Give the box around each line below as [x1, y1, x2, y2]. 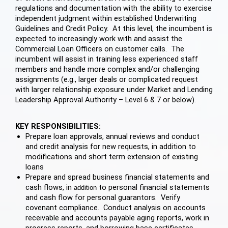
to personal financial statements [97, 182, 210, 192]
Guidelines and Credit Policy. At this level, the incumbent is [15, 24, 212, 34]
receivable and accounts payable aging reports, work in [25, 213, 209, 222]
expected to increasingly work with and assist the [15, 34, 182, 44]
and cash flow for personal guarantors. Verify [25, 192, 180, 202]
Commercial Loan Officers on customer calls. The [15, 44, 184, 54]
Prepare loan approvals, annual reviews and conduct [25, 131, 199, 141]
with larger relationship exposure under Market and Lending [15, 85, 213, 95]
